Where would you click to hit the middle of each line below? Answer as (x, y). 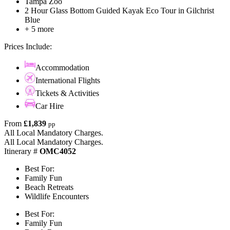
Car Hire (50, 106)
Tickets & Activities (67, 93)
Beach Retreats (49, 187)
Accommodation (62, 68)
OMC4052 (58, 151)
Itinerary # (22, 151)
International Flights (68, 81)
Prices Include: (28, 47)
